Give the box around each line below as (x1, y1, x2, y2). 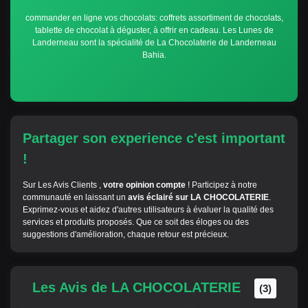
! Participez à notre (187, 179, 257, 190)
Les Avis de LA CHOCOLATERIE (32, 279, 245, 295)
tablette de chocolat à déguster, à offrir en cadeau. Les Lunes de (34, 25, 274, 35)
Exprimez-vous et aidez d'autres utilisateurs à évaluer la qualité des (22, 204, 274, 214)
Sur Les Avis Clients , (22, 179, 103, 190)
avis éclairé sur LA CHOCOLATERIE (127, 192, 269, 202)
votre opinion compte (102, 179, 188, 190)
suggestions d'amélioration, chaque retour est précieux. (22, 229, 229, 239)
